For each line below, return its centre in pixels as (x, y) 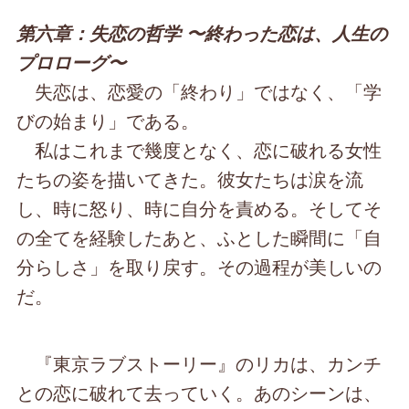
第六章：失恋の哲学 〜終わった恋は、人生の (202, 33)
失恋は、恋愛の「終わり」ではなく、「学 (199, 91)
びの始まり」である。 (108, 121)
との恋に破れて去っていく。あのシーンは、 (199, 393)
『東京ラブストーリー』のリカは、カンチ (199, 363)
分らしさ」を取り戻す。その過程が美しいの (199, 267)
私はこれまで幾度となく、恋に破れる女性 (199, 150)
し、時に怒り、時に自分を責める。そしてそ (199, 208)
